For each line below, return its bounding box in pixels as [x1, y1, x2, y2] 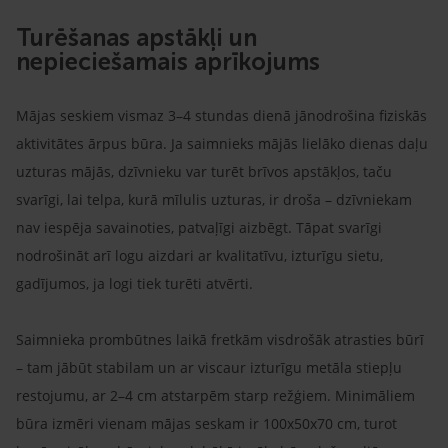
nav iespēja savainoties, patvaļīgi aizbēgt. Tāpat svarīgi [16, 217, 382, 237]
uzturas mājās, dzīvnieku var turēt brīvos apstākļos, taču [16, 161, 392, 181]
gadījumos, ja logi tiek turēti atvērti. [16, 273, 257, 293]
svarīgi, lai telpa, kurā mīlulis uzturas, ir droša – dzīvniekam [16, 189, 412, 209]
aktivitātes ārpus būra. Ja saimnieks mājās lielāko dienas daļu [16, 133, 428, 153]
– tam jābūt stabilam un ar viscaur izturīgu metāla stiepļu [16, 357, 402, 377]
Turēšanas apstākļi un [16, 22, 257, 52]
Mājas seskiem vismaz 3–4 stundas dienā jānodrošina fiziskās [16, 105, 427, 125]
